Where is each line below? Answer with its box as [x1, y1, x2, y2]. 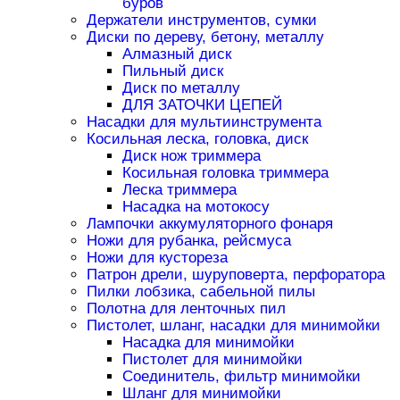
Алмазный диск [121, 46, 231, 63]
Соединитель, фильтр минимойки [121, 368, 361, 386]
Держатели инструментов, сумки [86, 12, 317, 29]
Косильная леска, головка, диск [86, 130, 308, 148]
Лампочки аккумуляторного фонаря [86, 215, 333, 233]
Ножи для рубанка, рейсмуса [86, 232, 291, 250]
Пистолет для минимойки [121, 351, 303, 369]
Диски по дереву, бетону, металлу [86, 29, 324, 46]
